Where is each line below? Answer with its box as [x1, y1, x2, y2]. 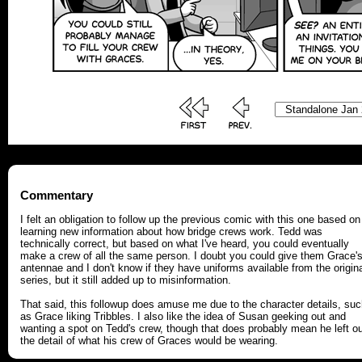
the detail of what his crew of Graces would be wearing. [20, 335, 278, 347]
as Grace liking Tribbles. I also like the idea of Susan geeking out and [20, 310, 346, 323]
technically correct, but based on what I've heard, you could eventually [20, 238, 349, 250]
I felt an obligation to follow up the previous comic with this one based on [20, 213, 360, 226]
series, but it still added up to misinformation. [20, 274, 231, 287]
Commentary [20, 188, 93, 203]
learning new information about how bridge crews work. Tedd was [20, 225, 322, 238]
